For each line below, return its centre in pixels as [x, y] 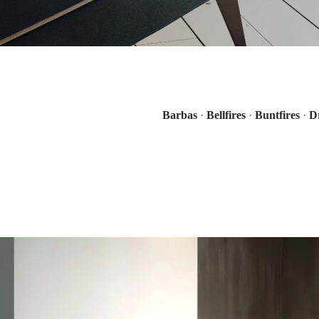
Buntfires [277, 115]
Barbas [179, 115]
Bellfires [226, 115]
